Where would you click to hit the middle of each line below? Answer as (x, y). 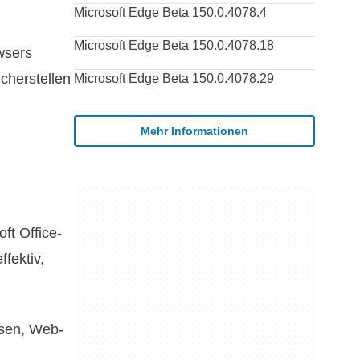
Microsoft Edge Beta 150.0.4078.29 (174, 78)
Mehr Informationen (194, 131)
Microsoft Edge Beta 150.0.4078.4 (170, 12)
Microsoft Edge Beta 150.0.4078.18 (174, 45)
